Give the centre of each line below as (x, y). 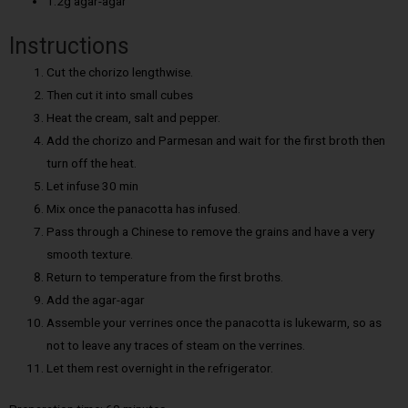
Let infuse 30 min (93, 185)
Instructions (69, 46)
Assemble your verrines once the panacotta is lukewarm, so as (214, 322)
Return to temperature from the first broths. (165, 276)
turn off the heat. (92, 163)
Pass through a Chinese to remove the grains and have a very (211, 231)
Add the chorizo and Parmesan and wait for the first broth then (216, 140)
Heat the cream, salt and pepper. (134, 117)
